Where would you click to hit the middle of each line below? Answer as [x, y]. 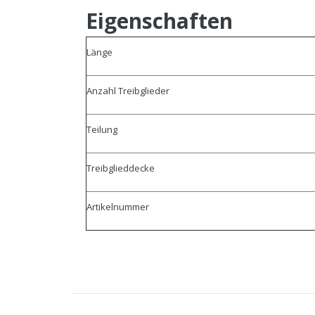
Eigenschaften [159, 21]
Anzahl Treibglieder [128, 91]
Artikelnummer [118, 207]
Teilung [102, 130]
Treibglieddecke [121, 168]
